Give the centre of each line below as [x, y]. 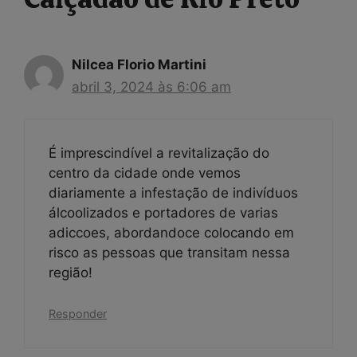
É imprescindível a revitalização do [159, 153]
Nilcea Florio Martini [139, 64]
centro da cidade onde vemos [145, 173]
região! [71, 273]
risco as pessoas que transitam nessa [169, 253]
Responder [78, 313]
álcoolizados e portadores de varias [163, 213]
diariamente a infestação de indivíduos [173, 193]
